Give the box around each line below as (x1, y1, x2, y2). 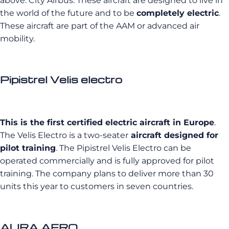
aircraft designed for (128, 130, 218, 140)
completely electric (136, 8, 219, 18)
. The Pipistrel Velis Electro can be (56, 143, 191, 153)
